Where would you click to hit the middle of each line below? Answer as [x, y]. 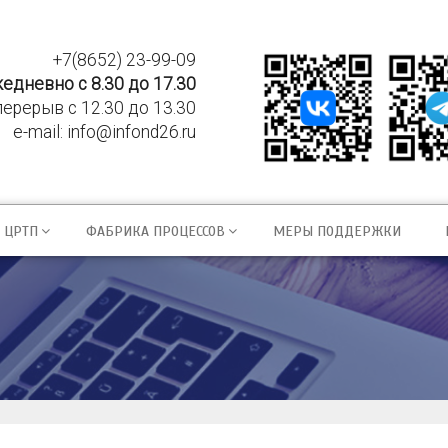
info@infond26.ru [131, 132]
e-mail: [39, 132]
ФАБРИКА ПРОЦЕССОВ [155, 231]
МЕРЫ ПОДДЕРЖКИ [337, 231]
